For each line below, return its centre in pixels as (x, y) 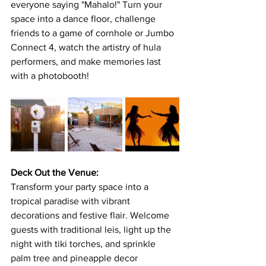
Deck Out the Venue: (55, 172)
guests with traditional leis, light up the (92, 229)
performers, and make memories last (87, 61)
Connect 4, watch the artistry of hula (87, 47)
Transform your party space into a (81, 187)
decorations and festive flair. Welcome (91, 215)
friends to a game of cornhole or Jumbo (94, 33)
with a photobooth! (51, 76)
